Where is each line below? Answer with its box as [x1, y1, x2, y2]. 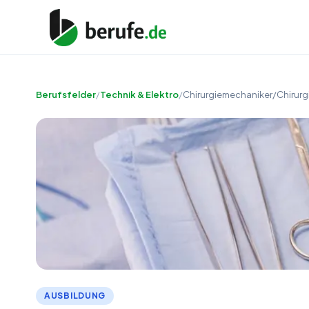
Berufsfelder [36, 89, 96, 100]
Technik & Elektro [100, 89, 179, 100]
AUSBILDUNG [44, 290, 106, 301]
